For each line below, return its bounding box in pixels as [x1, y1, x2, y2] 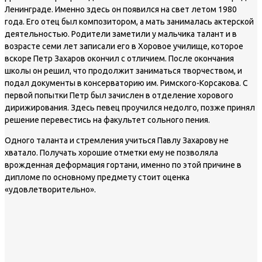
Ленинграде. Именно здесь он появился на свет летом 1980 [5, 4, 237, 14]
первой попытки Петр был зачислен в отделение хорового [5, 90, 233, 100]
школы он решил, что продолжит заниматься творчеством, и [5, 65, 242, 75]
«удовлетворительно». [5, 184, 96, 194]
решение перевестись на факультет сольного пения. [5, 115, 210, 125]
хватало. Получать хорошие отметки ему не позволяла [5, 147, 218, 157]
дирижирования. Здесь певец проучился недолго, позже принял [5, 102, 255, 112]
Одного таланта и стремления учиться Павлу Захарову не [5, 135, 229, 145]
